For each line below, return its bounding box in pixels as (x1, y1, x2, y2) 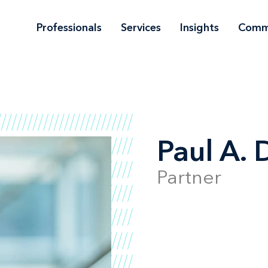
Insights (180, 20, 219, 34)
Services (121, 20, 161, 34)
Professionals (36, 20, 102, 34)
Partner (157, 166, 221, 189)
